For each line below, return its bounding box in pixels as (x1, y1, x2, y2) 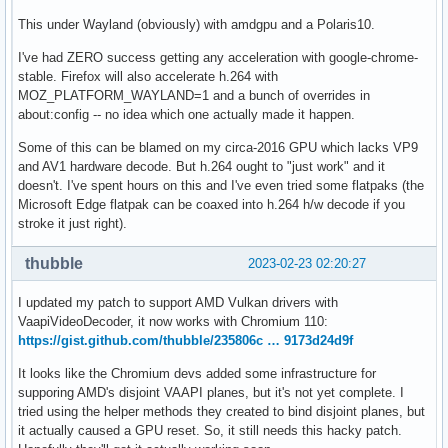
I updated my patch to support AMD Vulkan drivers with (18, 295, 338, 311)
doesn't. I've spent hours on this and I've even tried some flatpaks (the (18, 178, 424, 194)
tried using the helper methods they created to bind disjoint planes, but (18, 404, 425, 420)
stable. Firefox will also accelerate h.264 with (18, 69, 278, 85)
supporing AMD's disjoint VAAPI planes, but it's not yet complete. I (18, 385, 404, 401)
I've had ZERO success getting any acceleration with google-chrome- (18, 50, 418, 66)
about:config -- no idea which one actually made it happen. (18, 107, 355, 123)
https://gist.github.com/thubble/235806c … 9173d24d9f (18, 333, 353, 349)
